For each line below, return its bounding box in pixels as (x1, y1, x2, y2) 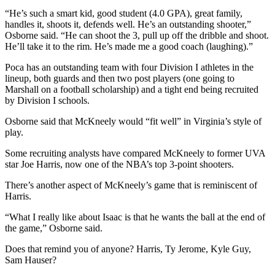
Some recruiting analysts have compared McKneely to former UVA (5, 147, 265, 158)
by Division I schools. (5, 95, 90, 106)
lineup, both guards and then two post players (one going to (5, 72, 234, 83)
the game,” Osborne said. (5, 222, 103, 233)
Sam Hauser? (5, 254, 56, 265)
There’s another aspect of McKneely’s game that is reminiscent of (5, 179, 257, 190)
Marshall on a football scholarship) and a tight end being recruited (5, 83, 258, 95)
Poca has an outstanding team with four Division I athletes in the (5, 61, 254, 72)
